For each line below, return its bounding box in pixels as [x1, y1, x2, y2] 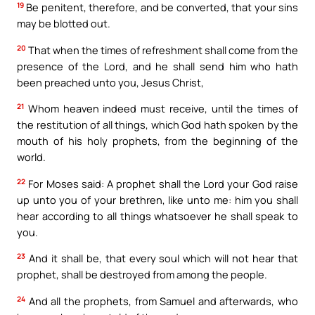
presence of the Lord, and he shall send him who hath [17, 58, 298, 73]
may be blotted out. [17, 16, 110, 31]
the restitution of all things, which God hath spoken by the [17, 117, 298, 132]
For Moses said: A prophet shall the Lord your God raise [25, 176, 298, 191]
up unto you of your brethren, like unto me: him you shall [17, 192, 298, 207]
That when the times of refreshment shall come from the [26, 42, 298, 57]
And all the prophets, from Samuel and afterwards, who [25, 293, 298, 308]
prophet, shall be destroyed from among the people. [17, 267, 267, 282]
